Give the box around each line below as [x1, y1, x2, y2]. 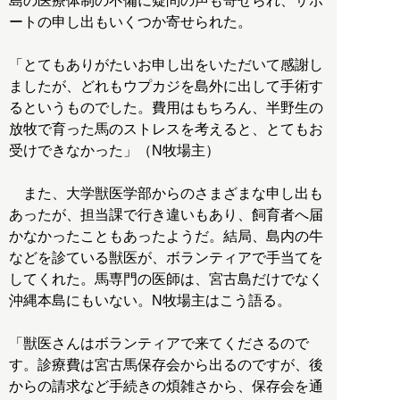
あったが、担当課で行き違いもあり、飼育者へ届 [9, 207, 323, 223]
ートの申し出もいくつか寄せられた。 [9, 14, 252, 30]
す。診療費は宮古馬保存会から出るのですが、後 [9, 357, 323, 373]
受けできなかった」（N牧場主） [9, 143, 220, 159]
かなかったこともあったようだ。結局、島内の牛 [9, 229, 323, 245]
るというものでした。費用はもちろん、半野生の [9, 100, 323, 116]
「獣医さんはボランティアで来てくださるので [9, 336, 309, 352]
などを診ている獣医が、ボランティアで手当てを [9, 250, 323, 266]
